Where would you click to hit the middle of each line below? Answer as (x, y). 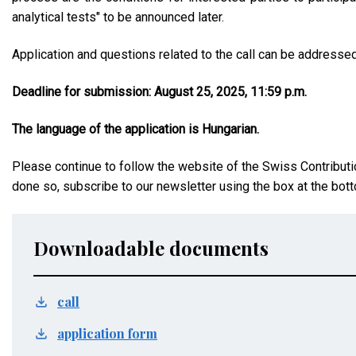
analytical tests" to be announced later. (118, 17)
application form (107, 333)
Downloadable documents (151, 248)
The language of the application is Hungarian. (135, 129)
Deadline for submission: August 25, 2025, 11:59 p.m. (159, 92)
